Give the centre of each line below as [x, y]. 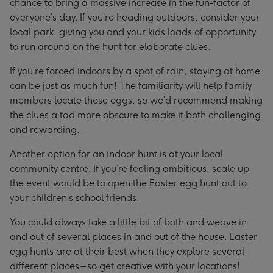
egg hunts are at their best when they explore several [127, 251]
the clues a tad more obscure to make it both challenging [135, 115]
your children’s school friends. [75, 198]
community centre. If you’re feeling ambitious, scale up [129, 168]
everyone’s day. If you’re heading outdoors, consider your [135, 17]
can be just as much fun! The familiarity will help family [131, 86]
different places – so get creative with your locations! [125, 266]
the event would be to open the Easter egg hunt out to [128, 183]
